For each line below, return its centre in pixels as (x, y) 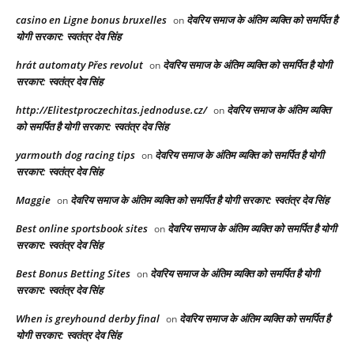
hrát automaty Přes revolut (79, 64)
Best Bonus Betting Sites (73, 273)
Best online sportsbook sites (82, 228)
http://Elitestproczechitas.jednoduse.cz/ (111, 109)
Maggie (33, 200)
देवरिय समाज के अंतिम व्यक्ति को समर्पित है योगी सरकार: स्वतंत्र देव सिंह (200, 200)
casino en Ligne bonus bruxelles (91, 19)
